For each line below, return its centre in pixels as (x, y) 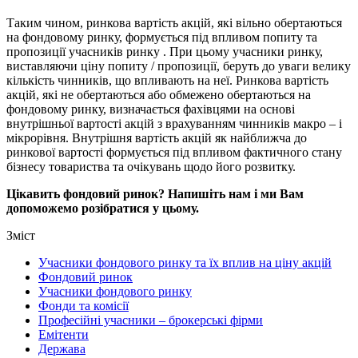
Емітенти (64, 334)
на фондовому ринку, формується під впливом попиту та (162, 37)
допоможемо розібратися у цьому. (103, 208)
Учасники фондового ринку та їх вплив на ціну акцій (185, 262)
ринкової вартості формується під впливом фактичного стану (174, 152)
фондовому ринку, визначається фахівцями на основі (151, 109)
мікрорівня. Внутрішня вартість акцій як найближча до (157, 137)
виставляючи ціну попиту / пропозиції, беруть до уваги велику (179, 66)
